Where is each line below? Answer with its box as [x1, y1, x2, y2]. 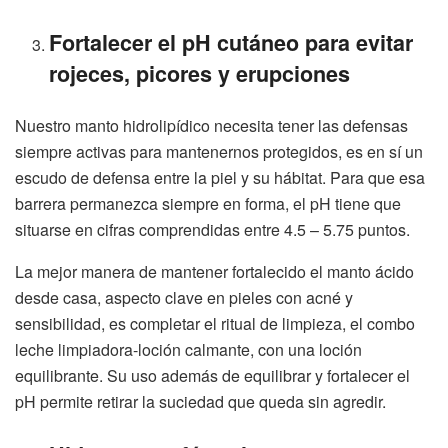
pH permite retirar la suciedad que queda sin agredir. [15, 389, 386, 413]
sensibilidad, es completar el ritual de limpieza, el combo [15, 311, 415, 335]
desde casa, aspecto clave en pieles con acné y [15, 285, 353, 309]
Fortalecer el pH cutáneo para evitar [49, 26, 414, 58]
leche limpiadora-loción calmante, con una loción [15, 337, 362, 361]
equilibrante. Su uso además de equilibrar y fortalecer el [15, 363, 410, 387]
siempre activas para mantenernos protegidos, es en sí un [15, 139, 423, 163]
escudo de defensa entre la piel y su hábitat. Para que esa [15, 165, 425, 189]
